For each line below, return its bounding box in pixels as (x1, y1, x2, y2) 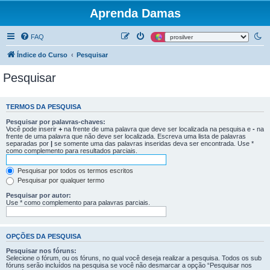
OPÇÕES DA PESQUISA (6, 232, 81, 240)
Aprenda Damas (89, 7, 181, 20)
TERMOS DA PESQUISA (6, 103, 81, 111)
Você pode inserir (6, 125, 58, 133)
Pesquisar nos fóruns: (6, 247, 77, 255)
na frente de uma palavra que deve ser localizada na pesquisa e (62, 125, 253, 133)
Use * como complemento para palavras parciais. (6, 198, 150, 206)
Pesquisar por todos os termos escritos (16, 166, 133, 174)
